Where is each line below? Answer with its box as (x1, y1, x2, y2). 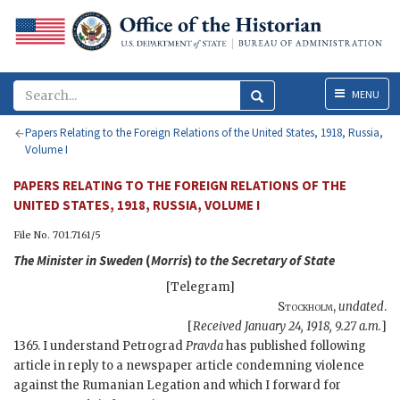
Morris (151, 252, 187, 270)
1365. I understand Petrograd (13, 338, 186, 354)
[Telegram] (165, 279, 235, 296)
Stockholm (278, 299, 333, 315)
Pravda (186, 338, 223, 354)
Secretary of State (231, 252, 335, 270)
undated (338, 299, 384, 315)
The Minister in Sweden (13, 252, 143, 270)
